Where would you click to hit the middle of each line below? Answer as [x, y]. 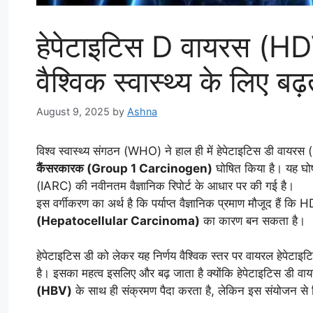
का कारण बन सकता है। [253, 220]
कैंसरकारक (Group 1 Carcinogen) [124, 168]
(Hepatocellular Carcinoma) [118, 220]
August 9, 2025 [73, 111]
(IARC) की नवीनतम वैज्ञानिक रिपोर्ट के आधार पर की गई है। [165, 185]
